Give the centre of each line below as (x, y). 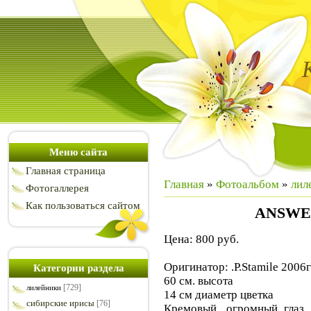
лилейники (44, 287)
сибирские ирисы (60, 303)
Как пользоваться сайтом (83, 205)
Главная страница (66, 171)
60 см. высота (199, 280)
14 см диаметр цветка (219, 294)
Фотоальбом (247, 184)
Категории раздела (78, 268)
